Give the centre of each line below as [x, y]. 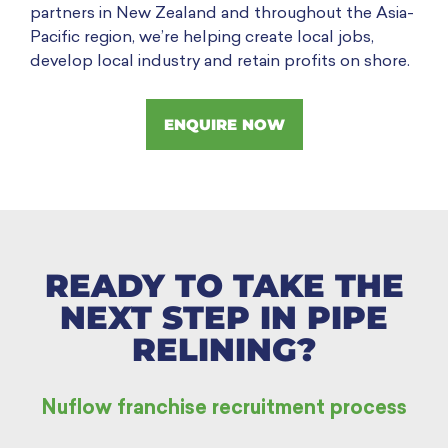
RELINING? [224, 349]
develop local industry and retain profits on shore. [220, 62]
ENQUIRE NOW [224, 124]
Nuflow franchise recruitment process [224, 408]
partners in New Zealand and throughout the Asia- [222, 14]
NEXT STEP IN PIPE [224, 317]
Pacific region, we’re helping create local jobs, [202, 38]
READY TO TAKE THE [224, 285]
